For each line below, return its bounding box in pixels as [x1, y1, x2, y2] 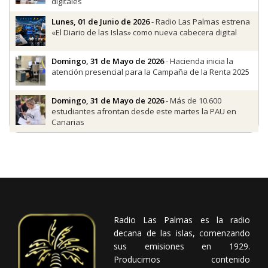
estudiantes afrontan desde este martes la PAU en [51, 106, 236, 117]
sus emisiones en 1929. [114, 240, 250, 252]
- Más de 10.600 [164, 95, 221, 106]
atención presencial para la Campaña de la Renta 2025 [51, 66, 249, 78]
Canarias [51, 117, 84, 128]
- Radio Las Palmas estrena [150, 16, 250, 28]
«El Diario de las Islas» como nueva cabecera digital [51, 27, 237, 38]
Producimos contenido [114, 254, 250, 266]
